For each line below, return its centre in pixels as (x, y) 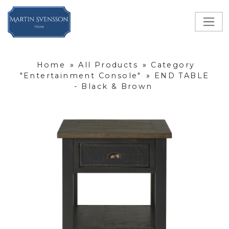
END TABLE (182, 76)
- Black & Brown (113, 87)
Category (173, 65)
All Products (108, 65)
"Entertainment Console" (81, 76)
